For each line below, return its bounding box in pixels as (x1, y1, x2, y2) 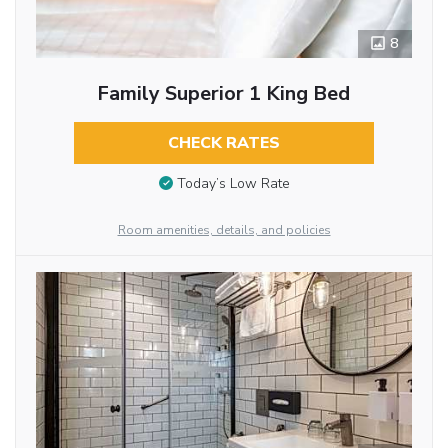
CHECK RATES (167, 131, 280, 154)
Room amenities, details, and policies (117, 222, 331, 239)
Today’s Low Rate (176, 174, 290, 194)
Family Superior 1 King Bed (97, 79, 351, 107)
